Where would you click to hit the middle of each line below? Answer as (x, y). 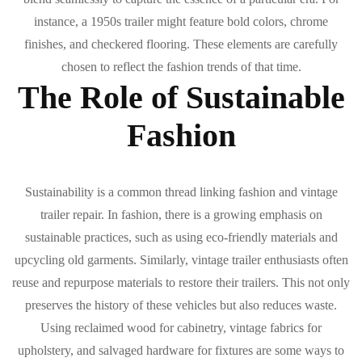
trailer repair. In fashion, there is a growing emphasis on (181, 215)
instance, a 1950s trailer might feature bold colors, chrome (181, 22)
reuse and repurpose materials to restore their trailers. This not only (181, 283)
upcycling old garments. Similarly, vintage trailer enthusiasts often (181, 260)
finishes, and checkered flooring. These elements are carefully (181, 44)
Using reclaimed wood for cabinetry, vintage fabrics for (181, 328)
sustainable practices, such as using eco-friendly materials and (181, 238)
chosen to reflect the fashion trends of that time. (181, 67)
